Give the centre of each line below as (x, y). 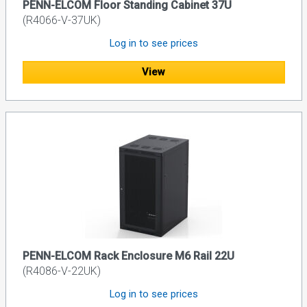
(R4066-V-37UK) (61, 21)
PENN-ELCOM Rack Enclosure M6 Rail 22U (128, 256)
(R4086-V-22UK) (61, 271)
